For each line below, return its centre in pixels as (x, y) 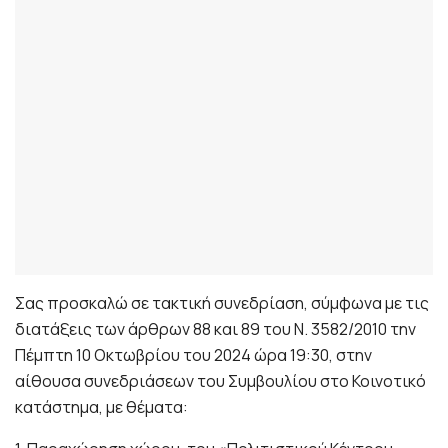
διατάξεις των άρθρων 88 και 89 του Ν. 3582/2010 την (215, 329)
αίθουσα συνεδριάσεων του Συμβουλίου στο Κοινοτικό (220, 381)
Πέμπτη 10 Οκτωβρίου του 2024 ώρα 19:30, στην (193, 355)
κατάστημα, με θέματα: (101, 407)
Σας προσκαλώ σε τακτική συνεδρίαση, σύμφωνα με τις (222, 303)
